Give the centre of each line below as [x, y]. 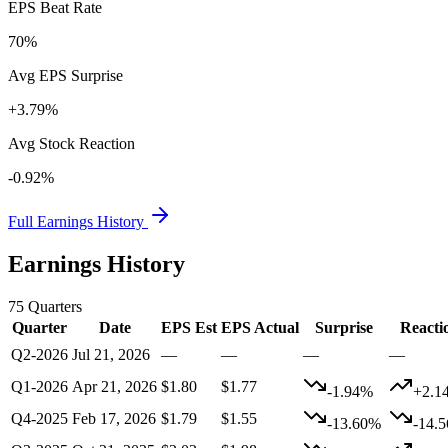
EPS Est [189, 328]
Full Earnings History [78, 222]
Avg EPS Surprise [65, 76]
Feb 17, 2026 [114, 419]
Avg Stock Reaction [71, 144]
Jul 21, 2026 [111, 355]
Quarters [55, 307]
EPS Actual [260, 328]
